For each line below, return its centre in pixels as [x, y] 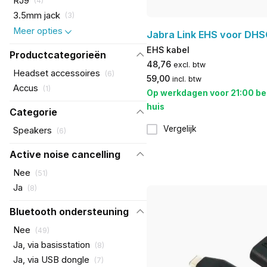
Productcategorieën [58, 55]
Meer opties [38, 31]
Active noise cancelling [65, 155]
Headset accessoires [56, 74]
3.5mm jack [36, 15]
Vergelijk [180, 129]
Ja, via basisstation [51, 245]
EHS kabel [168, 49]
